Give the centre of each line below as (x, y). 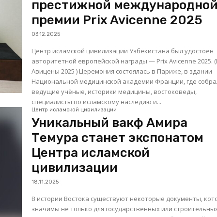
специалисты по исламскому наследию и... (97, 102)
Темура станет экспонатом (118, 138)
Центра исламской (91, 153)
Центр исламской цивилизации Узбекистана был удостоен (123, 51)
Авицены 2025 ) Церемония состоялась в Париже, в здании (122, 71)
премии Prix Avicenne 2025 (117, 20)
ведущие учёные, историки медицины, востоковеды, (114, 92)
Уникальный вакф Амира (110, 123)
